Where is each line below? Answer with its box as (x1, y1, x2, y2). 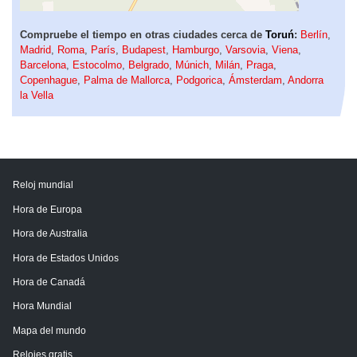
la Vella (20, 88, 53, 101)
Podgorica (176, 73, 222, 86)
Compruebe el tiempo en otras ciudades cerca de (20, 28, 265, 41)
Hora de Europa (13, 203, 82, 215)
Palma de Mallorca (84, 73, 170, 86)
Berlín (300, 28, 328, 41)
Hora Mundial (13, 300, 72, 312)
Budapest (122, 43, 166, 56)
